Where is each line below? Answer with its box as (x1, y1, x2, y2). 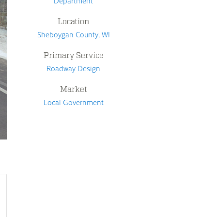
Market (60, 85, 87, 94)
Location (57, 17, 90, 27)
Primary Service (43, 51, 104, 61)
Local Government (43, 97, 104, 107)
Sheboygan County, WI (37, 30, 110, 39)
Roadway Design (46, 63, 101, 73)
